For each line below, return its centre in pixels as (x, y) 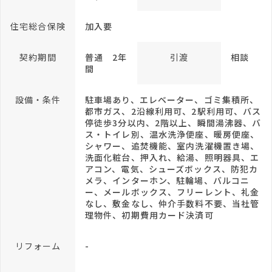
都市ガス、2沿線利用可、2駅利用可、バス (173, 111)
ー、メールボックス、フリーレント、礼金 (172, 192)
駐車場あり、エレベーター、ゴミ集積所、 (172, 100)
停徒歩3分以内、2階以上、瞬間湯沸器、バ (173, 123)
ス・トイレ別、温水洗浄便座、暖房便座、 (172, 134)
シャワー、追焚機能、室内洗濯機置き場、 (172, 146)
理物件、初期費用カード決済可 (149, 215)
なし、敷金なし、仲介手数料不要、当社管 (172, 203)
